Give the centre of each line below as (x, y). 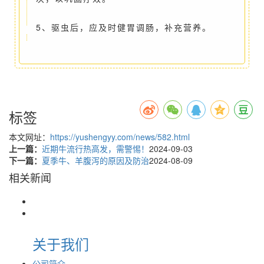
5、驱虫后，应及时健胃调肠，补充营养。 (123, 27)
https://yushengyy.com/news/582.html (120, 137)
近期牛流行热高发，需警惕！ (95, 149)
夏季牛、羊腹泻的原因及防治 (95, 161)
